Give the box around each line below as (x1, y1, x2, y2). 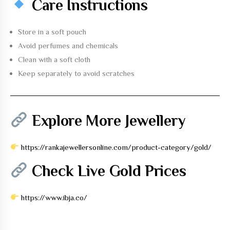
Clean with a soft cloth (18, 54, 90, 64)
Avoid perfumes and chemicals (18, 41, 118, 50)
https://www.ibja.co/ (21, 193, 88, 202)
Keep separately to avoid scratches (18, 68, 135, 78)
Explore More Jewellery (28, 111, 185, 129)
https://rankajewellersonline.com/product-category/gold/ (21, 142, 212, 151)
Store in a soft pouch (18, 27, 86, 36)
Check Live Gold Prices (28, 162, 186, 180)
